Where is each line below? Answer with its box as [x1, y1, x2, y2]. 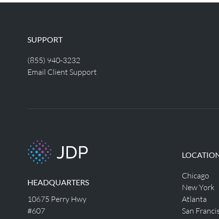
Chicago [181, 171, 209, 180]
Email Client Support [27, 67, 97, 76]
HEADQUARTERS [27, 177, 89, 187]
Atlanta [181, 194, 207, 203]
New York [181, 182, 215, 192]
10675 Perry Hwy [27, 194, 87, 203]
